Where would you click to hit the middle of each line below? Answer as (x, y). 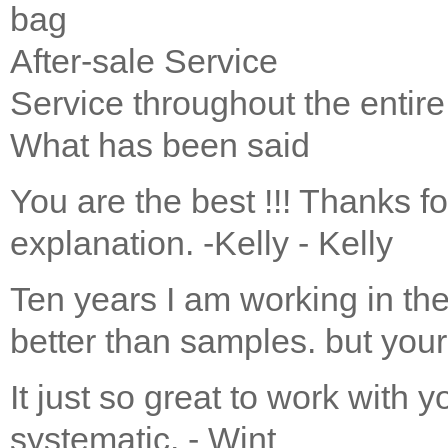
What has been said (160, 145)
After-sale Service (144, 61)
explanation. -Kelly (154, 243)
